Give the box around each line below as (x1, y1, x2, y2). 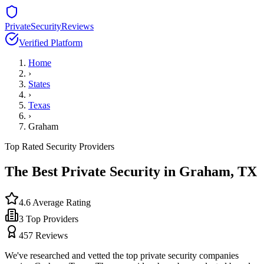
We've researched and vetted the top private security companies (5, 250, 239, 260)
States (28, 79, 50, 89)
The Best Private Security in (5, 163, 179, 179)
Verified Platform (19, 38, 82, 48)
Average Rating (31, 197, 91, 207)
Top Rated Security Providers (5, 141, 114, 151)
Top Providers (24, 213, 78, 224)
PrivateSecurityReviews (5, 21, 94, 31)
